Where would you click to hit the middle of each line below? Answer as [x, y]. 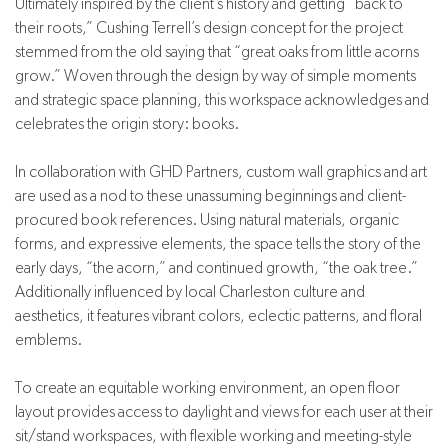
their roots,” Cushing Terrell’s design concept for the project [209, 28]
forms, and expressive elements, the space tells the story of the [218, 244]
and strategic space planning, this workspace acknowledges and [222, 100]
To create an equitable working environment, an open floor [207, 388]
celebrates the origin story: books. [127, 124]
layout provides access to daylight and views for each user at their [224, 412]
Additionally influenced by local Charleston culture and [190, 292]
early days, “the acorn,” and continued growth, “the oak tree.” [216, 268]
